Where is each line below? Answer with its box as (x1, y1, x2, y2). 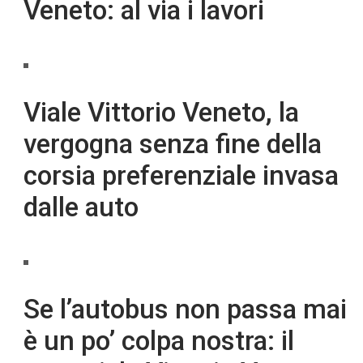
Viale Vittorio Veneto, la (23, 96, 300, 129)
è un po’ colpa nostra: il (23, 325, 295, 357)
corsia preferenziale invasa (23, 160, 340, 192)
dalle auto (23, 191, 139, 224)
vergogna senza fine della (23, 128, 322, 160)
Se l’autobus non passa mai (23, 293, 348, 326)
